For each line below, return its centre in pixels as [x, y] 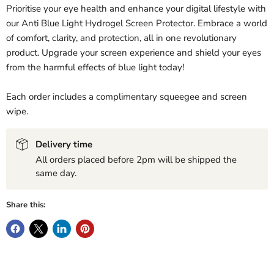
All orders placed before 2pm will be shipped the [136, 160]
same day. [56, 173]
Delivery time [64, 145]
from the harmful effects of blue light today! [95, 68]
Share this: [26, 205]
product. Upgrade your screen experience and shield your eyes [134, 53]
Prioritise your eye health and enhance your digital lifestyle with [136, 9]
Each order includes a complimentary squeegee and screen [127, 97]
